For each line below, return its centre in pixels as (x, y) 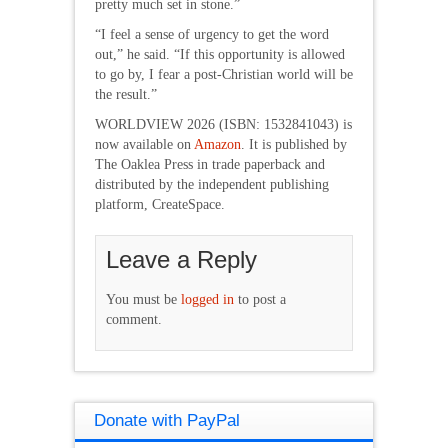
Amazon (217, 144)
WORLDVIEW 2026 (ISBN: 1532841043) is (223, 124)
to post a (260, 299)
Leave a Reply (181, 259)
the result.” (126, 94)
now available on (144, 144)
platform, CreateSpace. (160, 204)
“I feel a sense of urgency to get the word (212, 34)
